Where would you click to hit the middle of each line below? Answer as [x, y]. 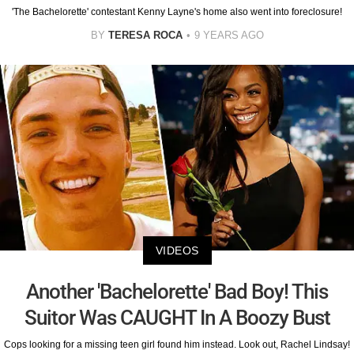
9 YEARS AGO [229, 36]
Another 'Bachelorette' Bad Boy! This [177, 291]
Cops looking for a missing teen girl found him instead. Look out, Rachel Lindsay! [177, 344]
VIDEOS [177, 250]
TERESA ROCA [145, 36]
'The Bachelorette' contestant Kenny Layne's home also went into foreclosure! [177, 12]
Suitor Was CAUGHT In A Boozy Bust [177, 317]
